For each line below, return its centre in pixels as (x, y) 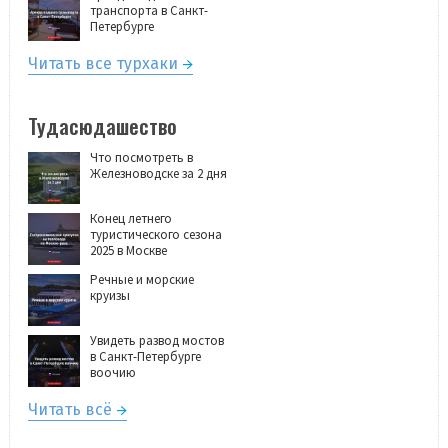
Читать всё (70, 409)
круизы (110, 295)
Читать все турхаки (103, 63)
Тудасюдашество (102, 125)
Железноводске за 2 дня (158, 173)
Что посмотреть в (141, 157)
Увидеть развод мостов (157, 340)
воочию (113, 372)
